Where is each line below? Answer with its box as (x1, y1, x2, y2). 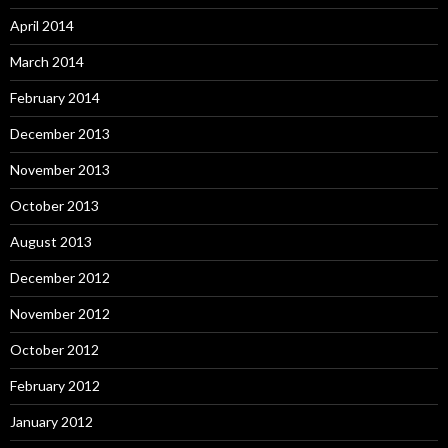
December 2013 (10, 125, 110, 142)
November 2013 (10, 161, 110, 178)
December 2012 (10, 269, 110, 286)
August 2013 (10, 233, 92, 250)
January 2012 (10, 413, 93, 430)
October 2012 (10, 341, 99, 358)
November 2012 (10, 305, 110, 322)
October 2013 (10, 197, 99, 214)
